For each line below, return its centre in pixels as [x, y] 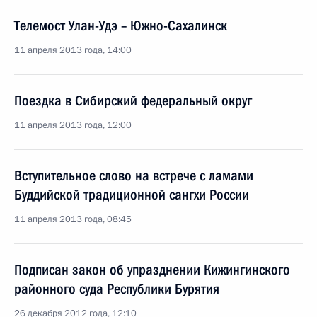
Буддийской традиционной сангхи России [132, 195]
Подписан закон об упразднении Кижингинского [152, 270]
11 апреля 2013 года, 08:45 [73, 219]
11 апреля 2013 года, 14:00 [73, 50]
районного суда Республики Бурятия [117, 289]
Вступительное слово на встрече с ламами [134, 175]
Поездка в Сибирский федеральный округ [133, 100]
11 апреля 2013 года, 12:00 [73, 125]
